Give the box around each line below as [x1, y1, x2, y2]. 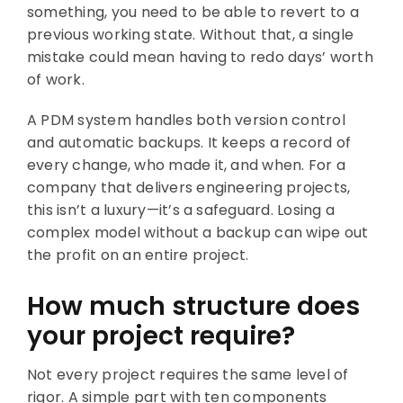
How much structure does [26, 288, 360, 324]
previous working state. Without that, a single [26, 23, 354, 45]
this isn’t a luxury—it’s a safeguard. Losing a [26, 199, 336, 220]
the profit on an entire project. [26, 244, 249, 265]
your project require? [26, 318, 295, 354]
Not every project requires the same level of [26, 363, 349, 385]
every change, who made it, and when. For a [26, 154, 346, 175]
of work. [26, 68, 85, 90]
